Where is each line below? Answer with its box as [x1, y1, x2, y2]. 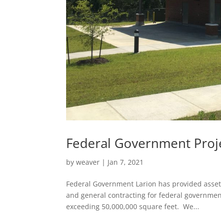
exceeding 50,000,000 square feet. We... [66, 201, 200, 211]
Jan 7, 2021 [108, 157, 144, 167]
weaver [76, 157, 100, 167]
